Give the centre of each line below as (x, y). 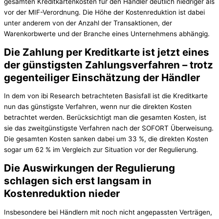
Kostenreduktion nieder (62, 194)
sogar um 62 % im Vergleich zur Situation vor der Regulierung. (101, 150)
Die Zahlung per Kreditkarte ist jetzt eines (107, 52)
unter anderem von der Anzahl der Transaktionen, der (88, 23)
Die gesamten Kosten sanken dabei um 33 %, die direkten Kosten (106, 139)
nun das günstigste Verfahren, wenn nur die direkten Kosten (98, 107)
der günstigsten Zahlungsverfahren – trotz (109, 65)
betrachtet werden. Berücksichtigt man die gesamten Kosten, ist (105, 118)
